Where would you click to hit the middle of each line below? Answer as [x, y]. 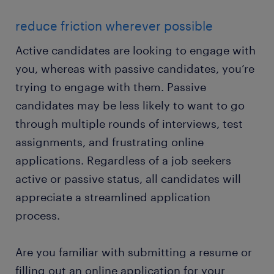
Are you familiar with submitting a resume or [134, 252]
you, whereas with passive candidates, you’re [135, 69]
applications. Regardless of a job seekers [123, 161]
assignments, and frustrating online [109, 142]
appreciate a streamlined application [113, 197]
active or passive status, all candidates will [128, 179]
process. [39, 216]
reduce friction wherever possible [114, 26]
